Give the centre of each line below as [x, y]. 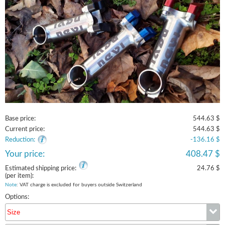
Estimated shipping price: [41, 168]
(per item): [19, 176]
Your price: [25, 154]
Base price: [20, 119]
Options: [17, 197]
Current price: [25, 129]
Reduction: [20, 140]
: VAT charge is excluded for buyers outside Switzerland [79, 185]
